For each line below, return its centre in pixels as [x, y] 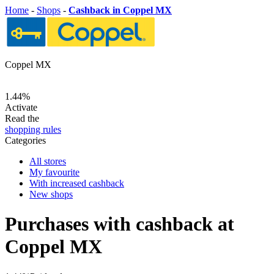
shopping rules [33, 129]
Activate [21, 107]
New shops [51, 194]
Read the [22, 118]
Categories [25, 140]
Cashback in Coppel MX [120, 10]
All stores [48, 161]
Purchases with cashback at [120, 224]
